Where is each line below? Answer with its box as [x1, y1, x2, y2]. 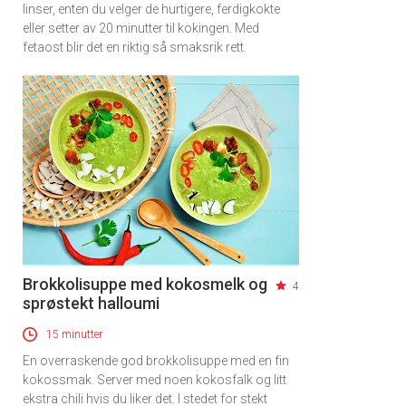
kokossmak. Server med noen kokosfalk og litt [23, 372, 286, 387]
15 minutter [46, 327, 102, 341]
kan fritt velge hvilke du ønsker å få [66, 178, 314, 198]
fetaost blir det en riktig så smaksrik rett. [23, 39, 246, 54]
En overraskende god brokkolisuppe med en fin [23, 353, 289, 368]
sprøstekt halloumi [23, 293, 159, 313]
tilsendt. [66, 201, 124, 221]
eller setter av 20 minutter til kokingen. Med [23, 20, 259, 35]
